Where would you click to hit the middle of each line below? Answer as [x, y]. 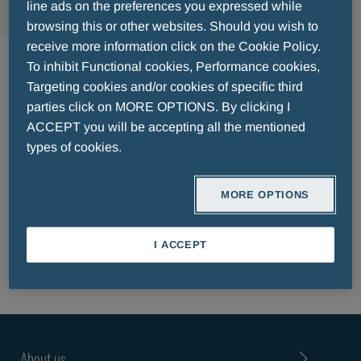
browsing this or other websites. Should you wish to [173, 26]
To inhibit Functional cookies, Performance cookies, [174, 66]
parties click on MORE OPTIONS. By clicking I [159, 106]
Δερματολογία [118, 60]
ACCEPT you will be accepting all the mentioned [166, 127]
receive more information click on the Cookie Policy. [174, 46]
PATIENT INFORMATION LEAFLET [140, 193]
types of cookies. [75, 147]
